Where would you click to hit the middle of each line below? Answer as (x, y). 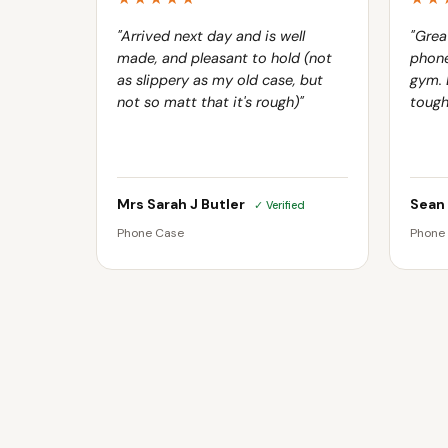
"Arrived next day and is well (211, 36)
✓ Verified (279, 205)
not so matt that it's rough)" (210, 102)
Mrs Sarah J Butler (182, 204)
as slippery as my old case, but (220, 80)
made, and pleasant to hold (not (224, 58)
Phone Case (150, 233)
